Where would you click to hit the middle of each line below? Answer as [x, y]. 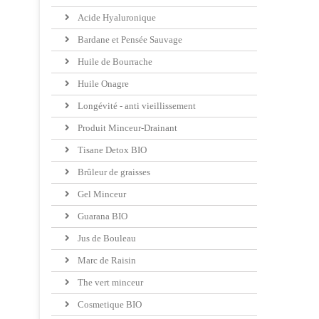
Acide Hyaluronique [116, 18]
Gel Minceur [101, 194]
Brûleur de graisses [113, 172]
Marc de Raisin [106, 261]
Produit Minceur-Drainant [126, 128]
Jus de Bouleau [106, 239]
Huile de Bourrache [114, 62]
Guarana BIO [101, 216]
